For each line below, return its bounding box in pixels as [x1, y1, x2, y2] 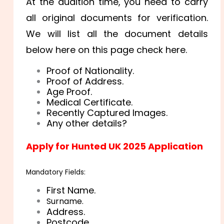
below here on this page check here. [26, 43, 187, 56]
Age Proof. [46, 85, 92, 98]
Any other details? [46, 116, 127, 129]
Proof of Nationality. [46, 64, 134, 77]
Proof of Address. [46, 74, 124, 87]
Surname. [46, 195, 84, 207]
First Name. [46, 184, 96, 197]
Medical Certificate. [46, 95, 133, 108]
